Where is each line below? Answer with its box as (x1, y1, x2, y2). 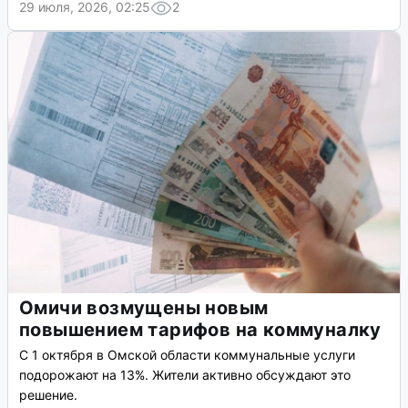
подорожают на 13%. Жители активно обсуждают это (19, 367, 351, 383)
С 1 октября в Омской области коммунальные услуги (19, 347, 355, 363)
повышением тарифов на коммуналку (19, 319, 382, 342)
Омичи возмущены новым (19, 297, 269, 320)
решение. (19, 387, 77, 403)
